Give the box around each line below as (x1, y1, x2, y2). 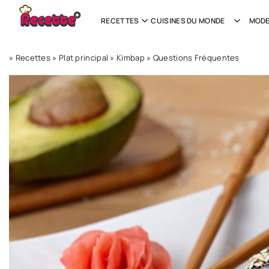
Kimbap (116, 52, 145, 63)
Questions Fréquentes (153, 52, 240, 63)
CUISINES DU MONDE (151, 16, 225, 26)
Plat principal (58, 52, 109, 63)
